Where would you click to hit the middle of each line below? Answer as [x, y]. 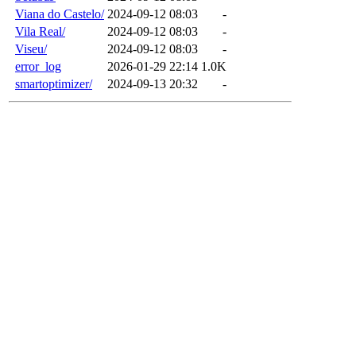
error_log [38, 66]
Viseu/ [31, 48]
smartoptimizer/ [54, 83]
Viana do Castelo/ [60, 14]
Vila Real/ [40, 31]
